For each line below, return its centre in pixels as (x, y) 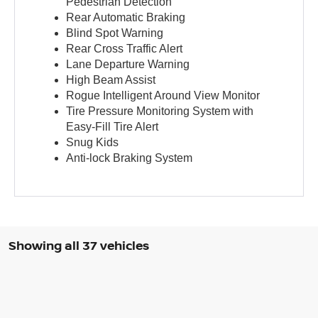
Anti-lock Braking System (130, 158)
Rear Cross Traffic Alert (125, 49)
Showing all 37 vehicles (79, 246)
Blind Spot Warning (115, 33)
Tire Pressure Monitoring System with (160, 111)
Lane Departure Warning (128, 65)
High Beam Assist (111, 80)
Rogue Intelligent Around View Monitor (163, 96)
